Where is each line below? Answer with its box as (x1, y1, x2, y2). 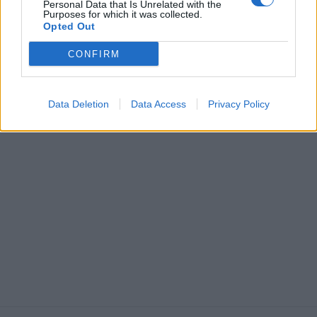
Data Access (130, 98, 186, 110)
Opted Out (43, 21, 96, 32)
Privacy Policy (207, 98, 270, 110)
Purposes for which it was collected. (43, 8, 202, 20)
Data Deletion (47, 98, 109, 110)
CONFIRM (67, 48, 120, 59)
